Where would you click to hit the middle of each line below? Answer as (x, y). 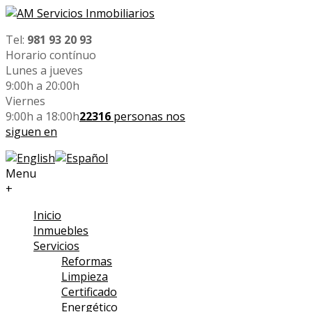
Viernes (25, 101)
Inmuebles (61, 231)
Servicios (56, 246)
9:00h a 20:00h (42, 86)
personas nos (148, 116)
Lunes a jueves (44, 70)
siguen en (31, 132)
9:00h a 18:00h (42, 116)
